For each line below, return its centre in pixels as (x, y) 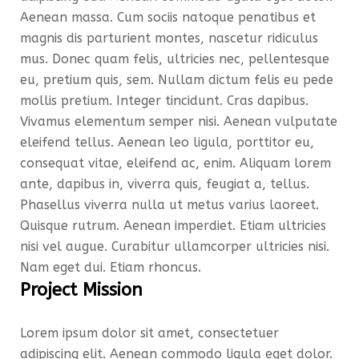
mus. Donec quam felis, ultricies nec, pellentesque (175, 59)
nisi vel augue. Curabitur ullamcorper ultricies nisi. (175, 246)
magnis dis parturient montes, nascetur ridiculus (169, 38)
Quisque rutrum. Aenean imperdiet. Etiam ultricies (173, 226)
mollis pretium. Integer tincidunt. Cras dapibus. (164, 101)
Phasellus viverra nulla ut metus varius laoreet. (169, 205)
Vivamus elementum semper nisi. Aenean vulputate (179, 121)
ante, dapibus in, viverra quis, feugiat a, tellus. (165, 184)
